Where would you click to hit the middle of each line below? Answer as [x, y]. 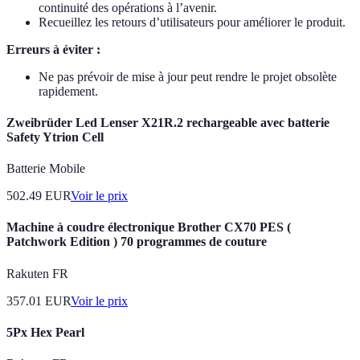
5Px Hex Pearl [45, 333]
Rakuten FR [37, 273]
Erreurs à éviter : [53, 49]
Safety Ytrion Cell [55, 137]
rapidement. [68, 91]
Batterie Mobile [46, 169]
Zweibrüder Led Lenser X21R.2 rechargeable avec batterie [168, 122]
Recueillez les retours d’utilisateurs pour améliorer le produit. [192, 22]
